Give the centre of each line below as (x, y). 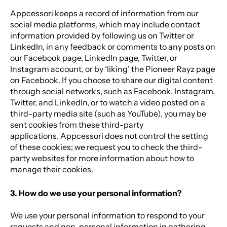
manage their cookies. (52, 169)
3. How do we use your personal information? (96, 193)
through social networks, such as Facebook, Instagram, (112, 91)
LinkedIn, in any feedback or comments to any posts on (113, 47)
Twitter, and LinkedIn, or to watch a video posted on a (108, 103)
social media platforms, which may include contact (105, 25)
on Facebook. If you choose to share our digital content (111, 80)
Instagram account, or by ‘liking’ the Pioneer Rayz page (113, 69)
